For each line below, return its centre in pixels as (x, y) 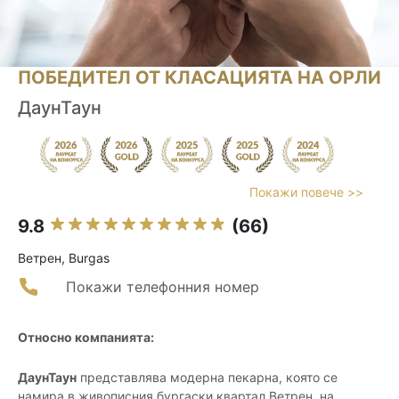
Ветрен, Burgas (64, 258)
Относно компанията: (86, 338)
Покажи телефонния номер (163, 287)
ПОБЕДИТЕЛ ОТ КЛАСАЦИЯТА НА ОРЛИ (199, 78)
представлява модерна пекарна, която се (207, 378)
